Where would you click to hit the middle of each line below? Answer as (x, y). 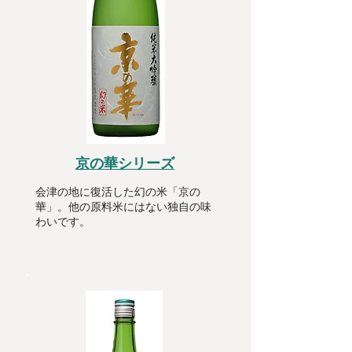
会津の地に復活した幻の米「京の (118, 192)
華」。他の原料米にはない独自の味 (123, 207)
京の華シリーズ (125, 163)
